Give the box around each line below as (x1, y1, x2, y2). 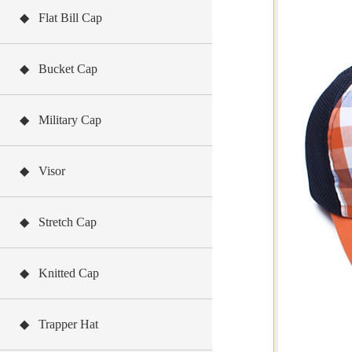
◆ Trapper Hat (20, 317, 98, 331)
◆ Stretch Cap (20, 215, 97, 229)
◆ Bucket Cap (20, 62, 97, 75)
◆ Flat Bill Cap (20, 11, 102, 24)
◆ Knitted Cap (20, 266, 99, 280)
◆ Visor (20, 164, 65, 178)
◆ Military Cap (20, 113, 101, 126)
